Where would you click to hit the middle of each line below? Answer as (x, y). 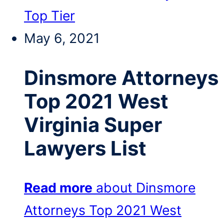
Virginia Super (93, 125)
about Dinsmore (146, 188)
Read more (58, 188)
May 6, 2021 (62, 38)
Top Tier (49, 15)
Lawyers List (85, 148)
